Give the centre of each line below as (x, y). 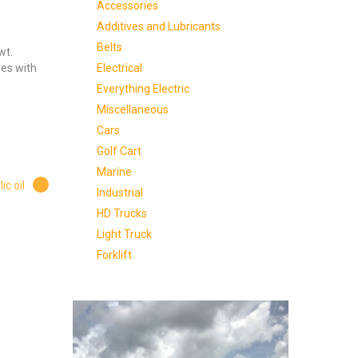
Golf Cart (119, 151)
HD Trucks (121, 213)
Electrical (119, 68)
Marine (114, 172)
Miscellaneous (132, 109)
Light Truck (124, 234)
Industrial (119, 193)
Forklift (114, 255)
